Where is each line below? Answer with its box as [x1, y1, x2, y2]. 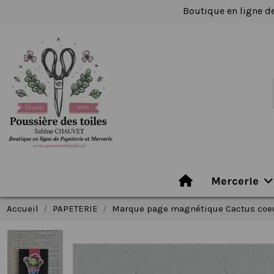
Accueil [6, 202, 39, 214]
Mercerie [211, 174, 262, 188]
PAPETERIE [52, 202, 98, 214]
